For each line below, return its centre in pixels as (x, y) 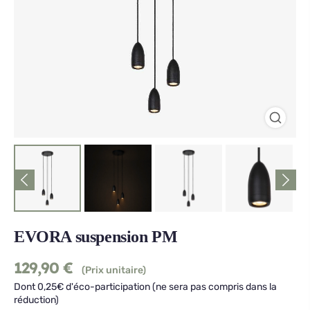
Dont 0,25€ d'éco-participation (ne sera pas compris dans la (145, 287)
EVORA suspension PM (96, 237)
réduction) (36, 300)
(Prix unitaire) (113, 270)
